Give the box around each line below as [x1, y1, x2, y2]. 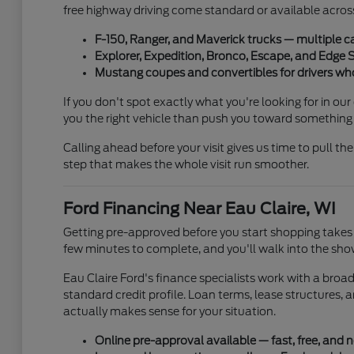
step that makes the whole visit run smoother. [62, 158, 309, 171]
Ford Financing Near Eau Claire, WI [62, 199, 336, 219]
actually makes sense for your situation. [62, 305, 276, 318]
